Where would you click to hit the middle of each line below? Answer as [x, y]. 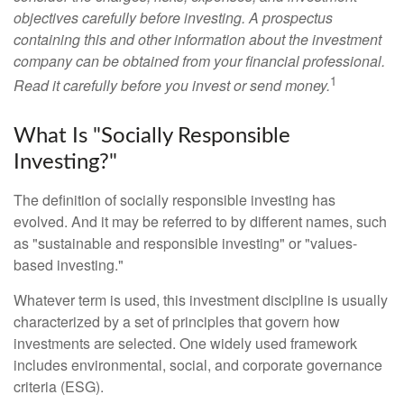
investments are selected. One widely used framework [185, 344]
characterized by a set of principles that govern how [177, 322]
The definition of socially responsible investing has [174, 200]
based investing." [69, 265]
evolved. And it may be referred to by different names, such [200, 222]
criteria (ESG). [59, 387]
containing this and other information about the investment [197, 39]
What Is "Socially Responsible [152, 137]
